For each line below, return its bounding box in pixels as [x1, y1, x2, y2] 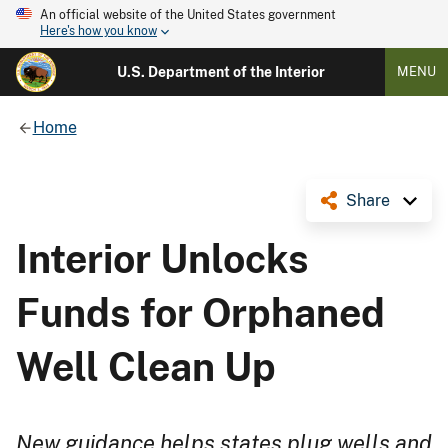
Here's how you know [40, 24, 157, 39]
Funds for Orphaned [16, 289, 385, 336]
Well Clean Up [16, 343, 276, 390]
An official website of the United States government [40, 8, 336, 22]
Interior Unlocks [16, 235, 309, 282]
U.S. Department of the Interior [116, 64, 325, 80]
